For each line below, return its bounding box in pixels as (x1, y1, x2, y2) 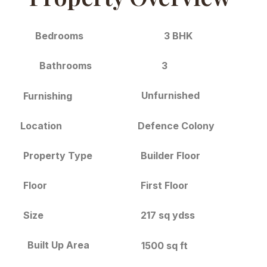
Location (20, 119, 63, 132)
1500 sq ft (141, 239, 188, 252)
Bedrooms (35, 30, 84, 42)
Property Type (23, 150, 93, 162)
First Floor (141, 179, 189, 191)
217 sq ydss (141, 209, 195, 222)
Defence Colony (138, 119, 215, 132)
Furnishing (23, 89, 73, 102)
